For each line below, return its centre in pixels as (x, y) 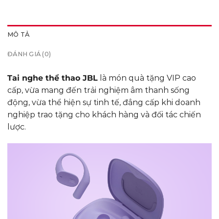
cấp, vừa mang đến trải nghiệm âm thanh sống (99, 90)
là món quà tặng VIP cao (147, 78)
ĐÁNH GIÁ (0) (29, 54)
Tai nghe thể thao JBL (53, 78)
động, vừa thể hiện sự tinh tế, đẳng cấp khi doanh (104, 103)
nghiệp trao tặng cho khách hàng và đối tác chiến (104, 115)
